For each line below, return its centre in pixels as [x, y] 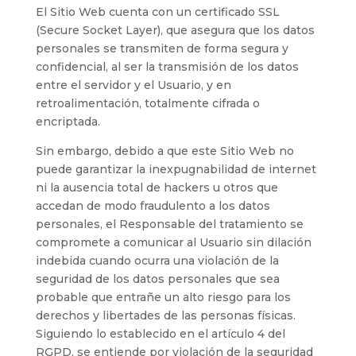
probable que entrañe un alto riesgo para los [163, 297]
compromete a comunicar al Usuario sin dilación [173, 242]
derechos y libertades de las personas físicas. [165, 315]
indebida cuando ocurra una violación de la [157, 260]
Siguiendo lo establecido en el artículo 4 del [160, 333]
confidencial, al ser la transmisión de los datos [167, 66]
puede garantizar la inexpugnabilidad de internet [176, 169]
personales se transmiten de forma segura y [162, 48]
